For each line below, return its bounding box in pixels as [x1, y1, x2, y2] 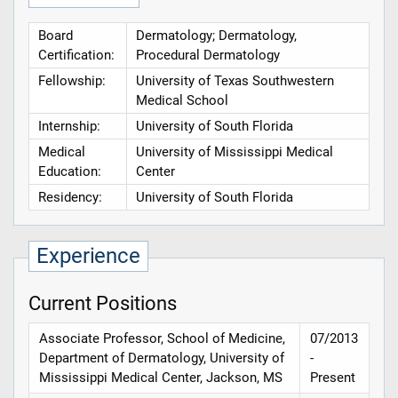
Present [310, 369, 356, 386]
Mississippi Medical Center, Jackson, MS [39, 369, 283, 386]
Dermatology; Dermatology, [135, 28, 297, 44]
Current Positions [28, 291, 177, 314]
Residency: [37, 189, 102, 206]
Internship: [37, 118, 100, 135]
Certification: [37, 47, 115, 64]
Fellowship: [37, 73, 106, 90]
